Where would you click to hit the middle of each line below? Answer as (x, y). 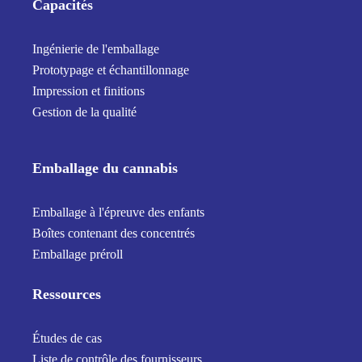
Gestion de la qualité (85, 112)
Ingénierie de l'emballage (96, 48)
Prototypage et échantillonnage (111, 69)
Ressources (67, 294)
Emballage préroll (78, 254)
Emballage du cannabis (105, 168)
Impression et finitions (89, 90)
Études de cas (67, 338)
